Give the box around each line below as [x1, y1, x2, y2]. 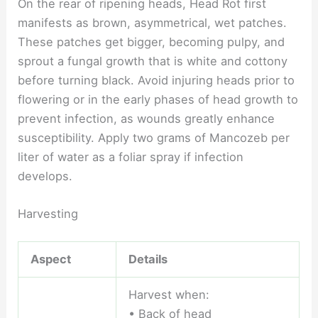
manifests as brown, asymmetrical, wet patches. [18, 16, 287, 31]
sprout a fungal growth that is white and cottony [18, 54, 288, 69]
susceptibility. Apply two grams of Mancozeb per [18, 131, 290, 146]
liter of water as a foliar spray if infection [18, 150, 244, 165]
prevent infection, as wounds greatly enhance [18, 111, 275, 126]
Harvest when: [128, 287, 209, 302]
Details [128, 252, 168, 267]
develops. [18, 169, 73, 184]
